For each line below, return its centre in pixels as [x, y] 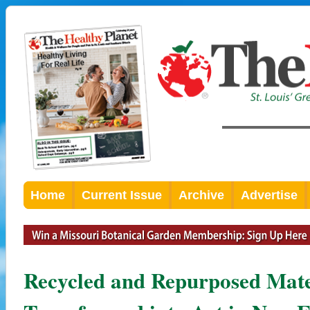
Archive [201, 195]
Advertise [269, 195]
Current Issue [122, 195]
